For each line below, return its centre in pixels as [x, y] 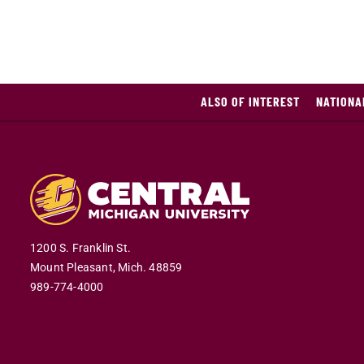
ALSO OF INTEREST [250, 101]
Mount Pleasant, [73, 267]
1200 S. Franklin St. [80, 248]
